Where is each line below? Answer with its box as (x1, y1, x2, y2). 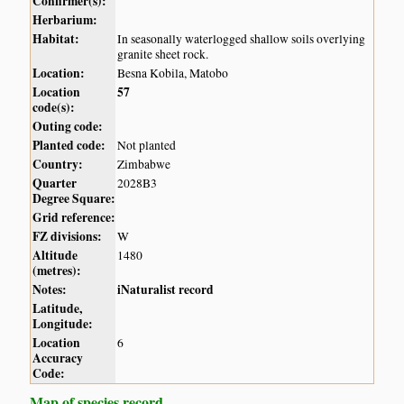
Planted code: (32, 136, 106, 155)
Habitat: (32, 30, 80, 49)
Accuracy (32, 349, 84, 368)
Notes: (32, 280, 68, 299)
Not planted (117, 137, 177, 154)
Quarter (32, 174, 78, 193)
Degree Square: (32, 189, 116, 208)
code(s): (32, 98, 76, 117)
